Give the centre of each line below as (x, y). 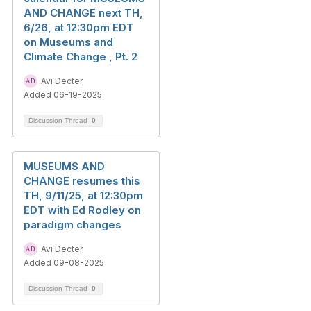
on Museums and (68, 42)
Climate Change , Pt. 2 (81, 57)
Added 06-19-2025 (63, 95)
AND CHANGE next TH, (83, 13)
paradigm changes (73, 225)
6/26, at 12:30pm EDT (79, 27)
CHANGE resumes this (82, 181)
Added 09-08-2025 (64, 263)
